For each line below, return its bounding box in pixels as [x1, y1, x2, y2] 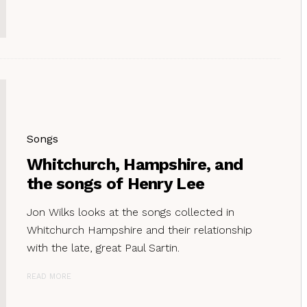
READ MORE [27, 271, 71, 281]
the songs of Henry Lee [27, 173, 205, 193]
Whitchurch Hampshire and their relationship [27, 223, 252, 236]
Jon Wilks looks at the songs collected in [27, 205, 234, 219]
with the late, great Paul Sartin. [27, 241, 180, 254]
